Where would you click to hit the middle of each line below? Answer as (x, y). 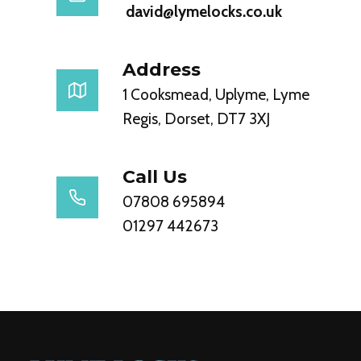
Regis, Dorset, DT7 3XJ (196, 118)
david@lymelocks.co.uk (202, 11)
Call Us (155, 176)
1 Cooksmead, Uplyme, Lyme (216, 94)
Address (162, 69)
